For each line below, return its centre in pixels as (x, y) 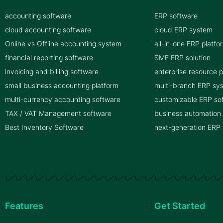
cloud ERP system (183, 30)
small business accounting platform (62, 86)
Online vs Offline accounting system (63, 44)
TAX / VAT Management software (58, 113)
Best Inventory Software (44, 127)
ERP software (176, 16)
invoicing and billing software (52, 72)
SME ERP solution (182, 58)
